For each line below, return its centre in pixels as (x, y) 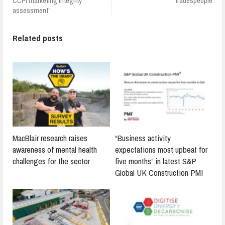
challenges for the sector (51, 161)
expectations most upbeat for (161, 150)
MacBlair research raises (50, 138)
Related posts (38, 38)
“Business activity (143, 138)
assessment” (32, 11)
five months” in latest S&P (156, 161)
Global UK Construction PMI (159, 173)
